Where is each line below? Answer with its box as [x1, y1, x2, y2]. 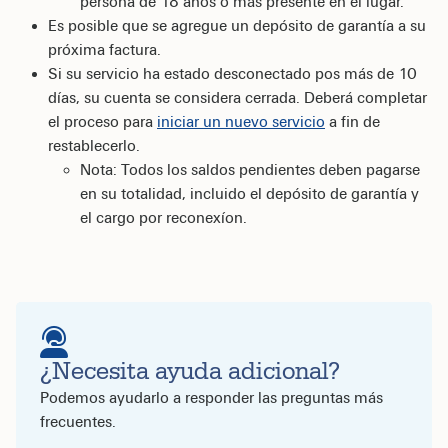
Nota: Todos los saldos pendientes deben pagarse [80, 160, 420, 179]
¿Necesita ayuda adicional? [40, 356, 340, 387]
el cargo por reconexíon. [80, 208, 247, 227]
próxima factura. [48, 40, 165, 59]
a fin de [325, 112, 380, 131]
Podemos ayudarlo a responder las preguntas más [40, 388, 383, 407]
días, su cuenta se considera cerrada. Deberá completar [48, 88, 427, 107]
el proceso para [48, 112, 157, 131]
